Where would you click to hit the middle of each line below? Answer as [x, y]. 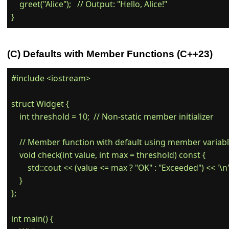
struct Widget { [40, 104]
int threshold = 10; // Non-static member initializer [113, 117]
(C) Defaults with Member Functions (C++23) [110, 53]
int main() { [32, 219]
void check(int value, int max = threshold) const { [109, 155]
